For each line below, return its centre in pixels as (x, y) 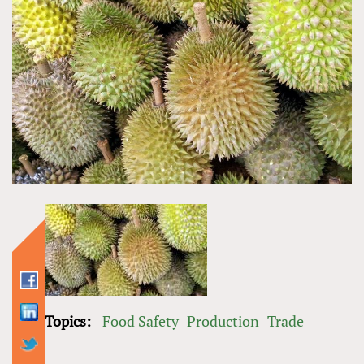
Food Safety (141, 321)
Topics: (69, 321)
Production (223, 321)
